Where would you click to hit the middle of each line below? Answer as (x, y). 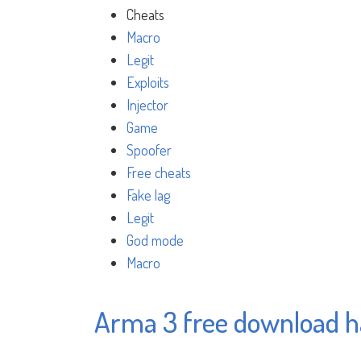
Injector (147, 105)
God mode (155, 240)
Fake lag (148, 195)
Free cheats (159, 172)
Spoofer (149, 150)
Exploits (148, 82)
